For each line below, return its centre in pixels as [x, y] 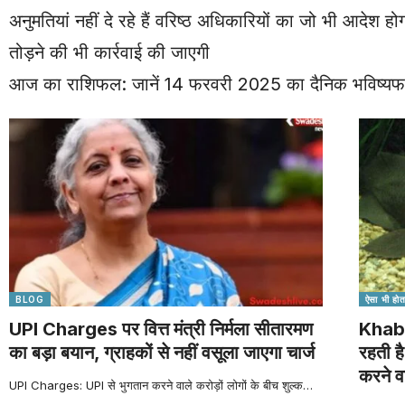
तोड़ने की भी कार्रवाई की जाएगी [109, 52]
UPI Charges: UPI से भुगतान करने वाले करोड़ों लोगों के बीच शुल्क [156, 385]
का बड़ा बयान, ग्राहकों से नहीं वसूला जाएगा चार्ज [162, 352]
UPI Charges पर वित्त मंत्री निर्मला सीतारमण [161, 329]
